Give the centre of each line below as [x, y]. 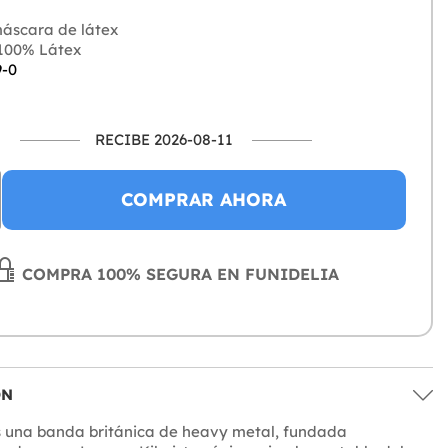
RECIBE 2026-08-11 [164, 140]
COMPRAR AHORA [204, 200]
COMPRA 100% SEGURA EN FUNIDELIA [178, 274]
